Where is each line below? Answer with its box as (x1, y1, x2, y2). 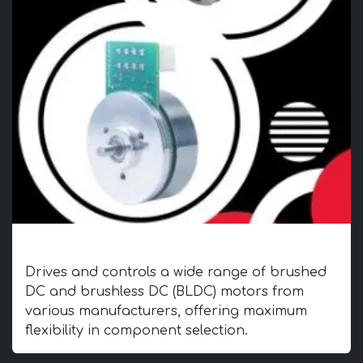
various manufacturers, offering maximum (25, 304, 307, 318)
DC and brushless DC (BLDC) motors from (25, 284, 304, 299)
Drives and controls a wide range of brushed (25, 265, 327, 280)
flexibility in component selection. (25, 323, 248, 338)
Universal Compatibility (25, 236, 208, 256)
